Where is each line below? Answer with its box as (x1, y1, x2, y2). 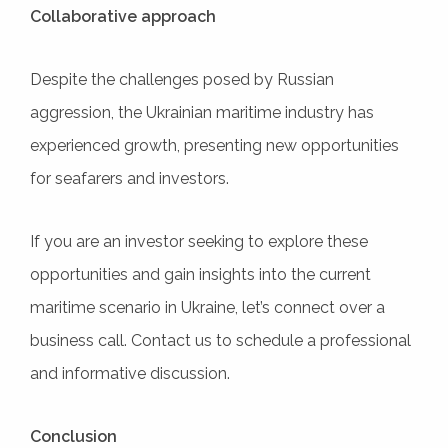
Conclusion (30, 426, 117, 446)
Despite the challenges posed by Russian (30, 69, 334, 89)
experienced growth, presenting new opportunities (30, 135, 399, 155)
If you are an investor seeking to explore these (30, 231, 368, 251)
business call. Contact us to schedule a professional (30, 330, 411, 350)
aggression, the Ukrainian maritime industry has (30, 102, 374, 122)
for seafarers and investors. (30, 168, 229, 188)
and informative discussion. (30, 363, 230, 383)
